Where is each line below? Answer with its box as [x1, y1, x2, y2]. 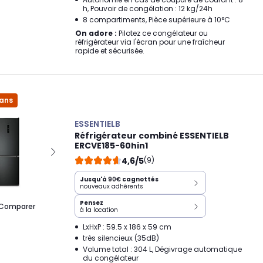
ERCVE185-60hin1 [75, 140, 148, 151]
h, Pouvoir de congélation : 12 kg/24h [83, 4, 213, 14]
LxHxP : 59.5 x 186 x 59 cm [83, 222, 171, 232]
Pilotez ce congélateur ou [117, 28, 208, 38]
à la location [80, 205, 118, 214]
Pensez [80, 198, 103, 207]
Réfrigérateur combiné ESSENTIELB [75, 130, 229, 141]
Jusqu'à [80, 175, 108, 184]
